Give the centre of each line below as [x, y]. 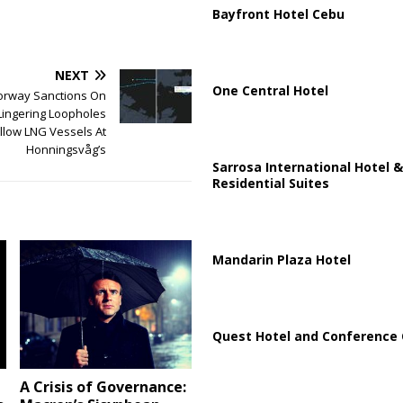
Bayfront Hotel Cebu [278, 13]
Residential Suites [270, 183]
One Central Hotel [270, 90]
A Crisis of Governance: [103, 387]
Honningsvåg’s [66, 150]
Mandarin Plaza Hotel [281, 259]
